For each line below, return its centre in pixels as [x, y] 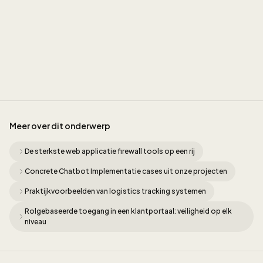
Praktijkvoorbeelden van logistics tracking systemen [115, 191]
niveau [36, 222]
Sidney [50, 64]
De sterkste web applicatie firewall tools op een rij [110, 151]
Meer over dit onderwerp [60, 126]
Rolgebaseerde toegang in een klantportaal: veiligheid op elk [128, 211]
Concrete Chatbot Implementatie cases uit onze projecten [126, 171]
